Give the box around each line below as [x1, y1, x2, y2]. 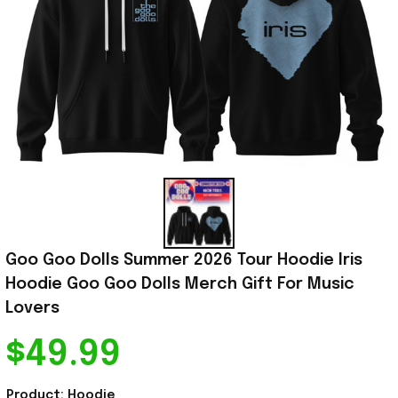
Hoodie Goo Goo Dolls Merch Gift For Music [5, 276, 354, 293]
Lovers [5, 300, 60, 317]
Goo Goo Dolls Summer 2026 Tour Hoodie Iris [5, 252, 362, 269]
